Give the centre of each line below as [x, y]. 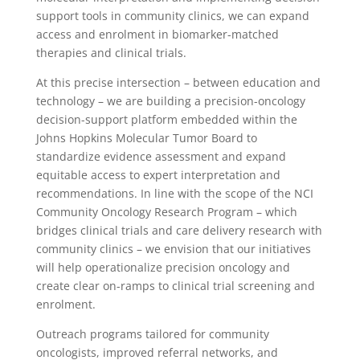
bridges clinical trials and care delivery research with [179, 230]
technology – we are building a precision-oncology [170, 100]
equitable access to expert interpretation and [158, 174]
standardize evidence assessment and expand [161, 156]
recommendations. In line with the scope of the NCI [174, 193]
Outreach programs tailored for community [152, 333]
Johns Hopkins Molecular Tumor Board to [146, 137]
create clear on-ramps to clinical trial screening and [175, 285]
